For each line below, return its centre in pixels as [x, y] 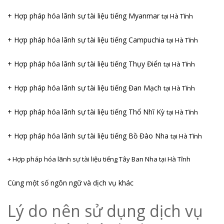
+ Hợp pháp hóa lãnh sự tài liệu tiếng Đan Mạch [85, 87]
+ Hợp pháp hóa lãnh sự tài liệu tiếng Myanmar [84, 15]
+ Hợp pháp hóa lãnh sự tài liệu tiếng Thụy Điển [85, 63]
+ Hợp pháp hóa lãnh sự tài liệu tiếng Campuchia [87, 39]
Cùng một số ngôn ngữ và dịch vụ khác [70, 182]
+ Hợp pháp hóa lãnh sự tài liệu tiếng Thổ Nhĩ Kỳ [87, 111]
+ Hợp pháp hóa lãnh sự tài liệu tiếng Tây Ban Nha [83, 159]
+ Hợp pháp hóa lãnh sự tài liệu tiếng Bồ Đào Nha [89, 135]
